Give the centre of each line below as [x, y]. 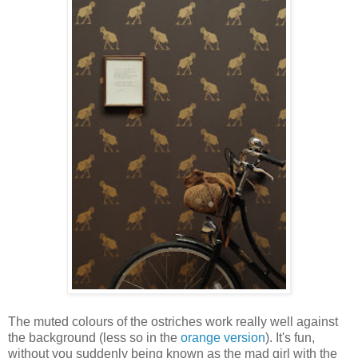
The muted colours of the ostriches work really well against [173, 321]
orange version [223, 337]
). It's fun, [290, 337]
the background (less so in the [94, 337]
